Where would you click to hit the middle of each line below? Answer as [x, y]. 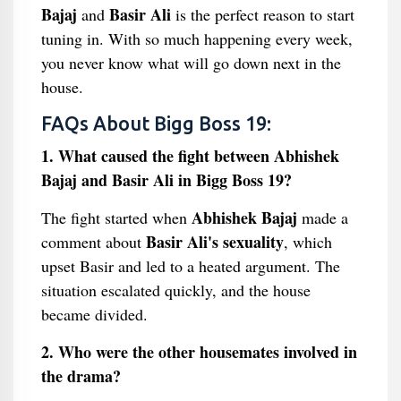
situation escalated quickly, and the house [175, 290]
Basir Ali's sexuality [214, 242]
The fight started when [116, 218]
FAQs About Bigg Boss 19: [156, 124]
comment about [93, 242]
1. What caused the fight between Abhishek [190, 156]
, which [307, 242]
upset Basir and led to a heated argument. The [190, 266]
